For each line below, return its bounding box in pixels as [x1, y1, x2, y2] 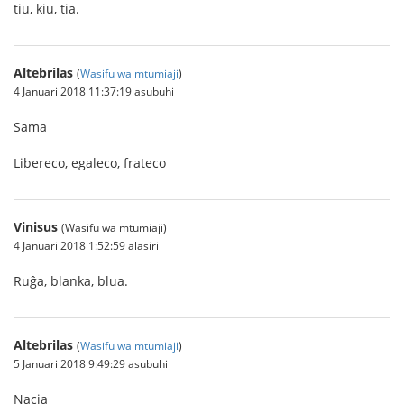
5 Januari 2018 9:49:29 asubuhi [14, 356, 168, 371]
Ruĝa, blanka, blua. [14, 272, 128, 289]
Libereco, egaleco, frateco [14, 154, 166, 171]
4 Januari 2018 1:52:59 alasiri [14, 238, 159, 252]
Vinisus [14, 218, 58, 235]
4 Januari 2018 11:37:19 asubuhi [14, 84, 174, 98]
